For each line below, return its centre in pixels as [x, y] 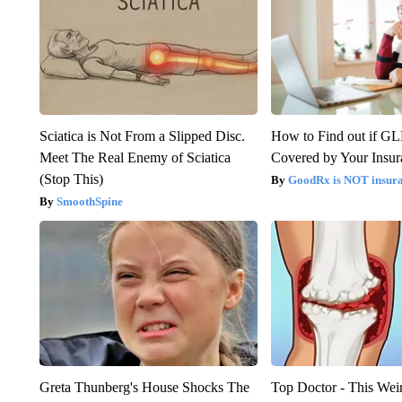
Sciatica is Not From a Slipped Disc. [142, 135]
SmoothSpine [89, 201]
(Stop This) [71, 179]
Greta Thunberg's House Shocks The [144, 387]
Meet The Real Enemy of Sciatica [135, 157]
